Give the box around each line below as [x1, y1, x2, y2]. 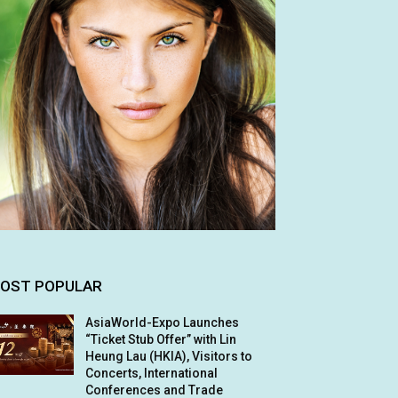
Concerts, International [85, 366, 219, 380]
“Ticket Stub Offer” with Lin [85, 332, 237, 346]
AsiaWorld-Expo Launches [85, 315, 240, 330]
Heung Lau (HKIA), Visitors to [85, 349, 253, 363]
